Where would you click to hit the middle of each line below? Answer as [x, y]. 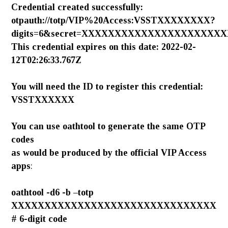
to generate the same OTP [150, 126]
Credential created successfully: [77, 7]
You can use [37, 126]
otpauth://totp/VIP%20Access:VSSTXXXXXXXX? [113, 20]
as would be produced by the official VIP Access [109, 153]
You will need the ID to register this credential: [107, 87]
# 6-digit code [39, 219]
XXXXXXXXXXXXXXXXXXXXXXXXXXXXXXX [114, 206]
